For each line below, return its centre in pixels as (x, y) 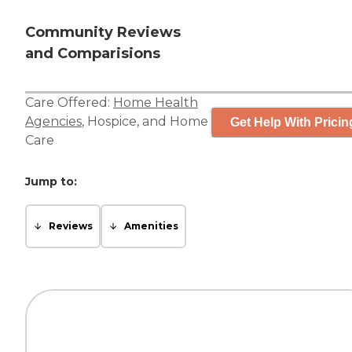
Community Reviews (103, 33)
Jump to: (51, 182)
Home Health (156, 103)
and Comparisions (93, 54)
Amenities (151, 226)
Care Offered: (69, 103)
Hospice (112, 122)
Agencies (53, 122)
